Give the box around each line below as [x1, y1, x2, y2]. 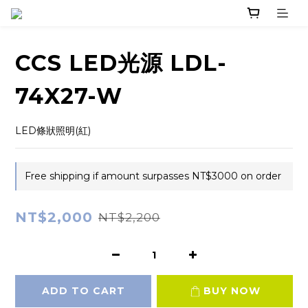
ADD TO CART [41, 285, 125, 298]
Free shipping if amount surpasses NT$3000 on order [25, 170, 281, 183]
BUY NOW [203, 285, 261, 298]
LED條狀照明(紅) [15, 124, 91, 137]
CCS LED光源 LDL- [15, 49, 227, 77]
